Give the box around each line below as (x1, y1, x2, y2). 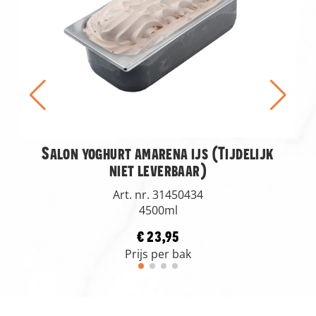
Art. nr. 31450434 (113, 187, 203, 203)
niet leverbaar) (109, 159, 207, 181)
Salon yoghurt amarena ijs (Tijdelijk (42, 142, 274, 164)
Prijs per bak (125, 246, 191, 262)
